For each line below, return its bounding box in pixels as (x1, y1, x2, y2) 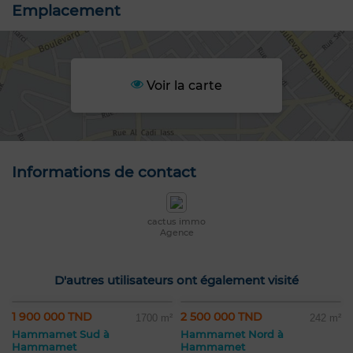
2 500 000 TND (180, 310, 262, 325)
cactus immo (147, 216, 206, 228)
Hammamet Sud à (12, 328, 110, 341)
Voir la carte (143, 78, 222, 94)
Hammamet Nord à (180, 328, 284, 341)
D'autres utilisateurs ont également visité (54, 273, 299, 288)
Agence (159, 227, 194, 239)
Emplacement (12, 2, 121, 20)
